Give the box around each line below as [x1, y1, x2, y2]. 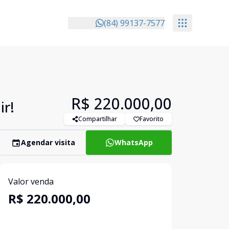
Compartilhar [78, 114, 117, 123]
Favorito [140, 114, 164, 123]
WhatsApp [114, 138, 153, 147]
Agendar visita [20, 138, 75, 147]
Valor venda [8, 176, 54, 187]
